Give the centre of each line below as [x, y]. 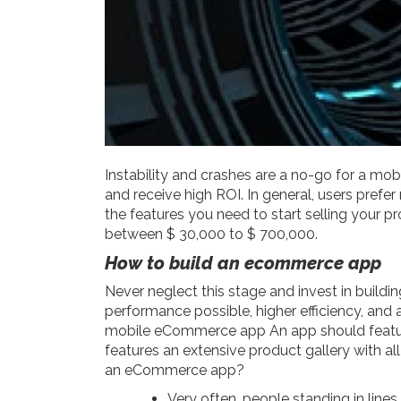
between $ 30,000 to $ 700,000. [211, 235]
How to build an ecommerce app [243, 264]
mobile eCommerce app [185, 331]
